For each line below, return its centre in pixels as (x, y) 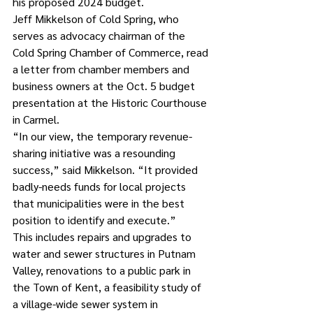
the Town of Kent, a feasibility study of (108, 287)
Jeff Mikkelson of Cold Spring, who (97, 19)
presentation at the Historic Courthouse (111, 102)
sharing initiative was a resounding (95, 153)
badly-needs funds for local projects (101, 186)
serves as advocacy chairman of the (100, 35)
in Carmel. (37, 119)
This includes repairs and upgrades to (103, 236)
